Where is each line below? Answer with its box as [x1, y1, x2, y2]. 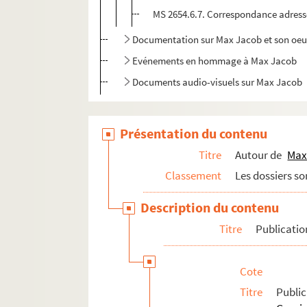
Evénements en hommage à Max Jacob [132, 54, 297, 68]
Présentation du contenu [120, 125, 268, 143]
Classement [165, 168, 222, 184]
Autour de [235, 147, 284, 163]
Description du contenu [140, 199, 280, 217]
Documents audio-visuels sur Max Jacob [132, 75, 303, 89]
